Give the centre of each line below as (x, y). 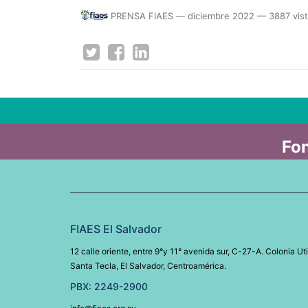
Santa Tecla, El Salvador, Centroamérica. (148, 266)
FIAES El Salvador (116, 229)
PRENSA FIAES (142, 16)
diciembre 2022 (221, 16)
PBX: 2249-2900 (109, 286)
